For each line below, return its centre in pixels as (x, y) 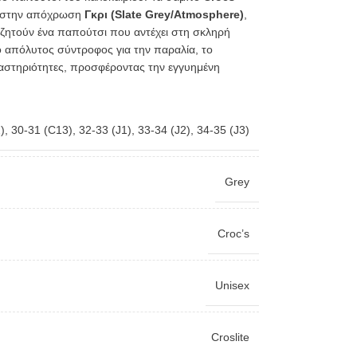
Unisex (232, 285)
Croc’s (233, 233)
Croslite (230, 337)
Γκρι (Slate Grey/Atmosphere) (164, 14)
